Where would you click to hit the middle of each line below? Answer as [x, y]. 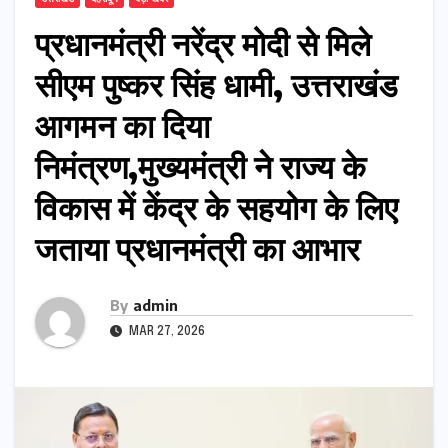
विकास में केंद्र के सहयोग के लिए [216, 206]
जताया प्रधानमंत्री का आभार [197, 247]
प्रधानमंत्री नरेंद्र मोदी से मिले [203, 42]
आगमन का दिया [122, 124]
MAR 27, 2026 [165, 331]
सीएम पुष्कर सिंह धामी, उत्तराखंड [216, 83]
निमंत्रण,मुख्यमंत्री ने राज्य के [200, 165]
